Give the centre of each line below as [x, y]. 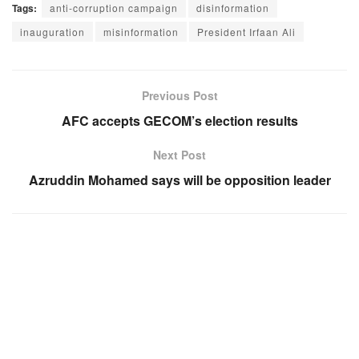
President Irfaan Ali [246, 31]
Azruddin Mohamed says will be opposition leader [179, 179]
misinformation [141, 31]
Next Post [179, 154]
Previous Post [179, 95]
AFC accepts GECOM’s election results [179, 120]
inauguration [52, 31]
